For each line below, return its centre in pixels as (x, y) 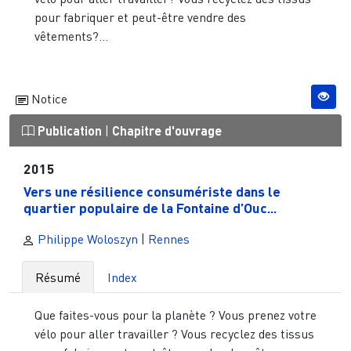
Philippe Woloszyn (86, 239)
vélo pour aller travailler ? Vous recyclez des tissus (174, 334)
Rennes (169, 239)
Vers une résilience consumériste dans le (152, 192)
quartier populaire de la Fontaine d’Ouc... (150, 208)
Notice (48, 98)
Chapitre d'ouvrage (167, 130)
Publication (70, 130)
